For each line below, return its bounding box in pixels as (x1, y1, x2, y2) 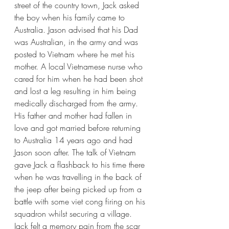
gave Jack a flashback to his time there (14, 159, 147, 171)
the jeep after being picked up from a (14, 184, 144, 195)
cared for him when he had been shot (14, 73, 145, 85)
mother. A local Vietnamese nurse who (14, 61, 145, 73)
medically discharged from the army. (14, 98, 141, 109)
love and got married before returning (14, 122, 143, 134)
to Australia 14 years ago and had (14, 134, 135, 146)
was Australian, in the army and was (14, 36, 141, 48)
